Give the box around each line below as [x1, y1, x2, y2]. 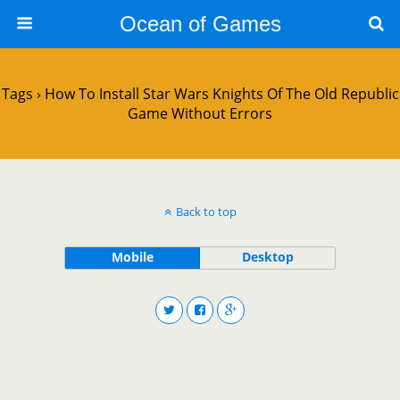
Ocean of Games [119, 12, 281, 36]
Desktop [241, 248, 294, 265]
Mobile [111, 248, 154, 265]
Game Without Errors [128, 104, 272, 123]
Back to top [175, 204, 237, 220]
